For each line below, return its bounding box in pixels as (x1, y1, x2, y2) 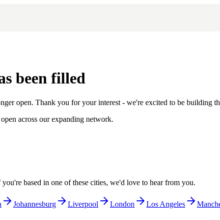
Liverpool (68, 199, 98, 208)
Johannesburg (13, 199, 56, 208)
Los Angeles (146, 199, 185, 208)
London (110, 199, 135, 208)
